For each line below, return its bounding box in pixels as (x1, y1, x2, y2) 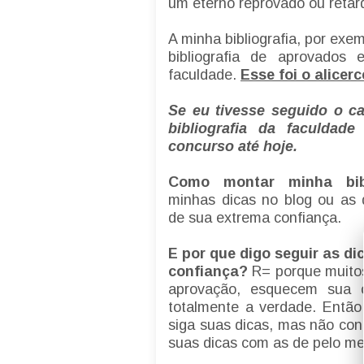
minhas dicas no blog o (168, 192, 327, 209)
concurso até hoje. (168, 138, 301, 155)
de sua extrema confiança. (168, 210, 345, 227)
